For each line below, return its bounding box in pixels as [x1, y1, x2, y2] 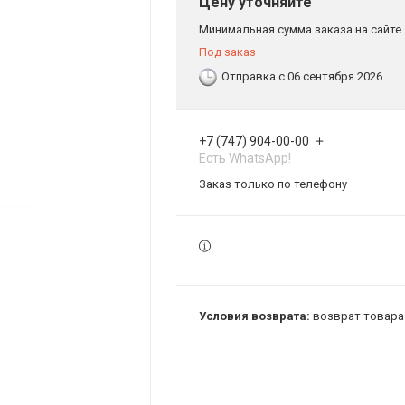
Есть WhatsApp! [199, 150, 291, 165]
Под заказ [199, 44, 256, 59]
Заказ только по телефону [199, 176, 347, 191]
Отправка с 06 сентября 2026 [221, 70, 382, 84]
